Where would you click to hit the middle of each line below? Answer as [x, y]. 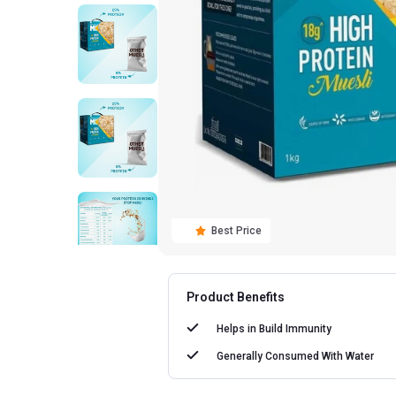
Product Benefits [236, 297]
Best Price [236, 230]
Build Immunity [296, 328]
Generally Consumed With [280, 356]
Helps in [237, 328]
